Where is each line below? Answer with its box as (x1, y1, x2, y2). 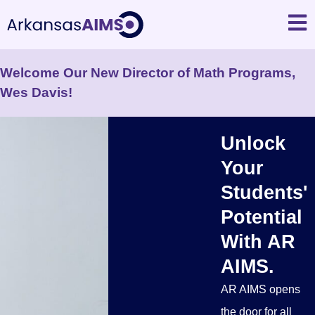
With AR (221, 231, 295, 252)
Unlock (221, 132, 285, 154)
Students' (221, 181, 307, 203)
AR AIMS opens (221, 283, 300, 295)
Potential (221, 206, 302, 228)
